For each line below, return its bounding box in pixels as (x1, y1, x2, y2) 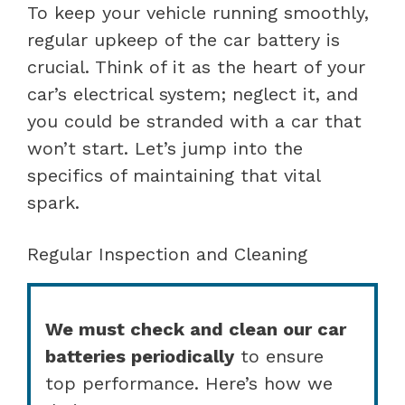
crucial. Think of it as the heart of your (27, 55, 365, 78)
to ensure (234, 344, 324, 367)
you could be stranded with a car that (27, 109, 362, 132)
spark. (27, 191, 80, 213)
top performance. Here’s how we (45, 372, 333, 394)
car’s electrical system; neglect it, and (27, 82, 358, 105)
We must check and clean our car (45, 317, 346, 340)
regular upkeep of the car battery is (27, 28, 340, 51)
